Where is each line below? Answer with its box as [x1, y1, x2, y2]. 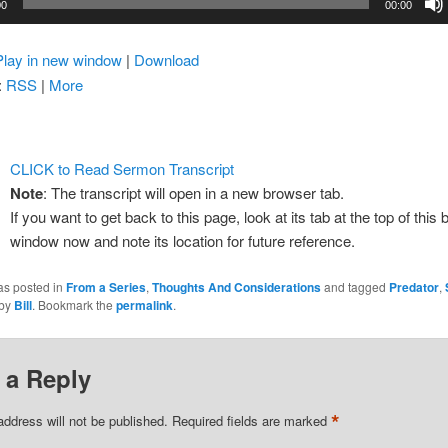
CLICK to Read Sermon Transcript [10, 158, 235, 180]
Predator [388, 277, 439, 296]
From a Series [65, 277, 146, 296]
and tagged [320, 277, 389, 295]
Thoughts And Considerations [151, 277, 321, 296]
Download [133, 48, 199, 70]
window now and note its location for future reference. [10, 230, 356, 252]
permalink [115, 295, 173, 314]
